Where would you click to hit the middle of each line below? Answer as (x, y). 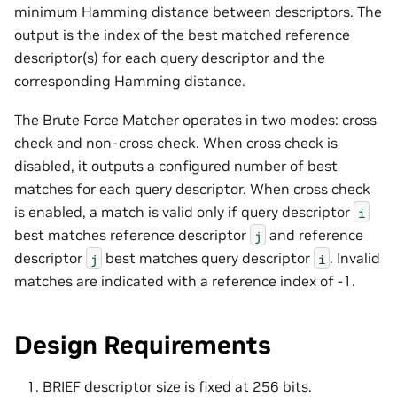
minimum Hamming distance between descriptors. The (198, 11)
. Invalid (355, 258)
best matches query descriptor (208, 258)
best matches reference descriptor (132, 235)
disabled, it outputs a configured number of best (176, 166)
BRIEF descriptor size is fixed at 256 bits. (177, 386)
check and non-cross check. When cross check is (176, 143)
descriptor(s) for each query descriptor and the (170, 57)
